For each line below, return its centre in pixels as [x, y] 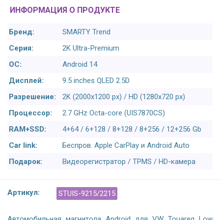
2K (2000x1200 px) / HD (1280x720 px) [124, 97]
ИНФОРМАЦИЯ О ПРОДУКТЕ [65, 10]
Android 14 [80, 65]
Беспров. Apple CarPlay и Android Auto [126, 146]
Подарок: [26, 162]
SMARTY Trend [86, 32]
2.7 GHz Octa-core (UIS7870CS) [114, 113]
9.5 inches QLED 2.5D [96, 81]
